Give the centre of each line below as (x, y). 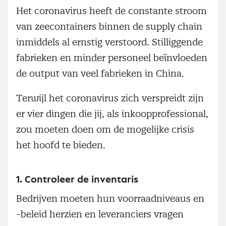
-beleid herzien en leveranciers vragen (100, 214)
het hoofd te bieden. (61, 145)
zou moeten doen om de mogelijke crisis (105, 129)
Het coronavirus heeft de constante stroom (111, 11)
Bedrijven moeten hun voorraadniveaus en (110, 198)
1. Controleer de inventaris (77, 179)
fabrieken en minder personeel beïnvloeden (112, 58)
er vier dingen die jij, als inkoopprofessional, (112, 114)
